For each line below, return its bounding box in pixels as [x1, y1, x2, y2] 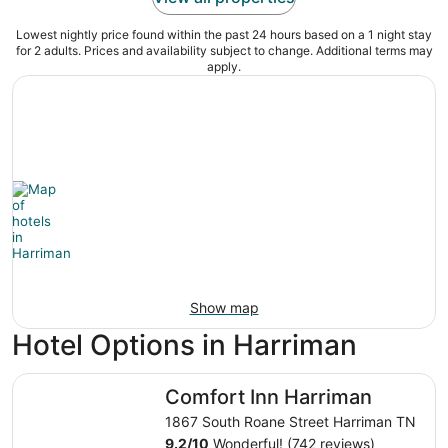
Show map [189, 299, 259, 317]
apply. [207, 59, 241, 75]
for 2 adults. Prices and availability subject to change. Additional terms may [15, 43, 433, 59]
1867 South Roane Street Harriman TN [165, 413, 417, 431]
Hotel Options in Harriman [12, 328, 357, 363]
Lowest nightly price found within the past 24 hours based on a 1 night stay [16, 27, 432, 43]
